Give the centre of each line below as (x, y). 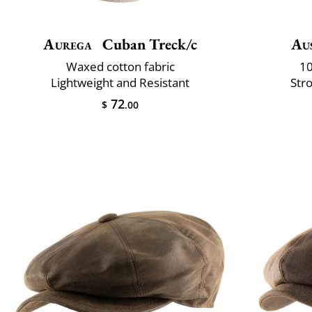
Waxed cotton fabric (120, 66)
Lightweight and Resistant (120, 82)
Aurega (68, 44)
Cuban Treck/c (148, 44)
